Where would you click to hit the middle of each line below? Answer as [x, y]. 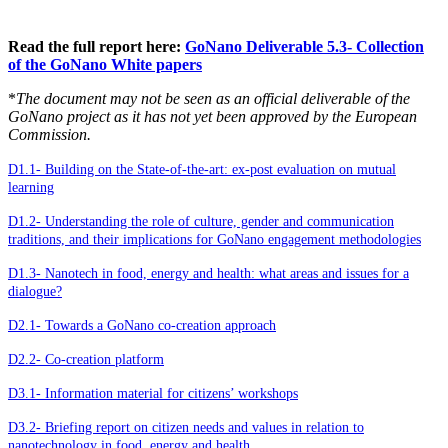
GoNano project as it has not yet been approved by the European [212, 116]
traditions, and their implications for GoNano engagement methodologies [214, 239]
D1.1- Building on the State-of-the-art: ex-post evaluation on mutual [202, 169]
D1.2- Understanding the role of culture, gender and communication [201, 221]
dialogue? [35, 291]
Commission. [49, 134]
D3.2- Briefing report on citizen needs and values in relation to [186, 427]
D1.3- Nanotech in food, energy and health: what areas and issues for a [208, 273]
